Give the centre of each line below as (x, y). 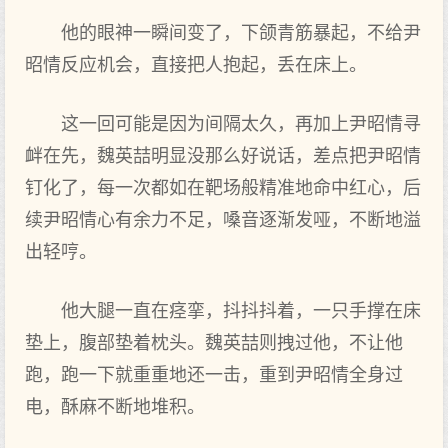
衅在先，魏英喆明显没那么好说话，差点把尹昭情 (223, 156)
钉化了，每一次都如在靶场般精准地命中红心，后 (223, 188)
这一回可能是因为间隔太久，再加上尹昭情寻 (241, 124)
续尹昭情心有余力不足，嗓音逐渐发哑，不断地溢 (223, 220)
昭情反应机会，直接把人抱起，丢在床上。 (196, 65)
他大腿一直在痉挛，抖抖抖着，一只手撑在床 (241, 311)
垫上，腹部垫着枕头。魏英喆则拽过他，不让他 (214, 343)
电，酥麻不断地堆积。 (115, 407)
